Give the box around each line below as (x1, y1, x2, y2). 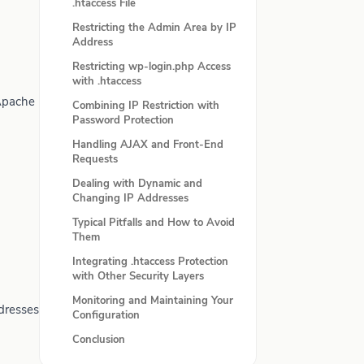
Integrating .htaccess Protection (72, 254, 228, 269)
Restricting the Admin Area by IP (72, 20, 236, 35)
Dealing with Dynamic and (72, 176, 202, 191)
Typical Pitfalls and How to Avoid (72, 215, 235, 230)
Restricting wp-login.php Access (72, 59, 231, 74)
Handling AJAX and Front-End (72, 137, 223, 152)
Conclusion (72, 332, 125, 347)
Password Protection (72, 113, 174, 128)
